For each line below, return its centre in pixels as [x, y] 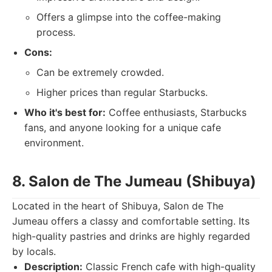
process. [56, 32]
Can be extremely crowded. [100, 72]
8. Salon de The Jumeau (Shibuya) [134, 181]
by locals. [34, 251]
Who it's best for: [65, 112]
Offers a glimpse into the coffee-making [129, 17]
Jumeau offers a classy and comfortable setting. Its [131, 221]
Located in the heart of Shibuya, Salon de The [118, 206]
